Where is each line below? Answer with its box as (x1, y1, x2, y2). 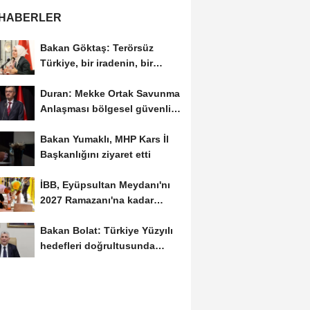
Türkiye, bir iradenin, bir (39, 57, 153, 69)
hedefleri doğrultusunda (39, 239, 155, 251)
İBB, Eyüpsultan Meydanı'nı (39, 179, 170, 190)
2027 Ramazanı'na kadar (39, 194, 154, 206)
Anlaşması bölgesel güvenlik (39, 103, 176, 115)
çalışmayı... (39, 255, 93, 266)
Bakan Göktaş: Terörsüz (39, 42, 154, 54)
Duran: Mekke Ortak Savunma (39, 88, 180, 100)
